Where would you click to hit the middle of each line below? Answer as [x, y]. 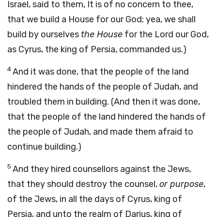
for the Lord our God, [166, 34]
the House [102, 34]
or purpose [181, 184]
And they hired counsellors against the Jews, [102, 169]
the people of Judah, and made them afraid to [100, 132]
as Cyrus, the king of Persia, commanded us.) [97, 49]
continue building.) [44, 147]
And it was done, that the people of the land [101, 72]
